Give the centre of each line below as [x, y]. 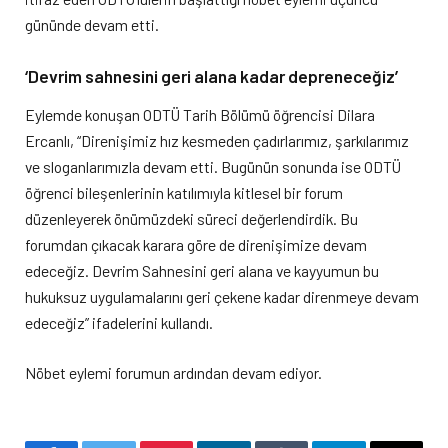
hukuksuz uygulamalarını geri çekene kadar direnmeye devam [222, 296]
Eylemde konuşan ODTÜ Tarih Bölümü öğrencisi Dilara [200, 114]
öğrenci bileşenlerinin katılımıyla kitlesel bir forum [184, 192]
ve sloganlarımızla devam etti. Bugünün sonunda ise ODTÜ [213, 166]
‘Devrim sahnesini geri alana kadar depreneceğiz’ [211, 75]
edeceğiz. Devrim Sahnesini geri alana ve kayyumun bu [202, 270]
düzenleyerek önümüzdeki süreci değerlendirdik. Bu [191, 218]
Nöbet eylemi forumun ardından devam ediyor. [173, 372]
